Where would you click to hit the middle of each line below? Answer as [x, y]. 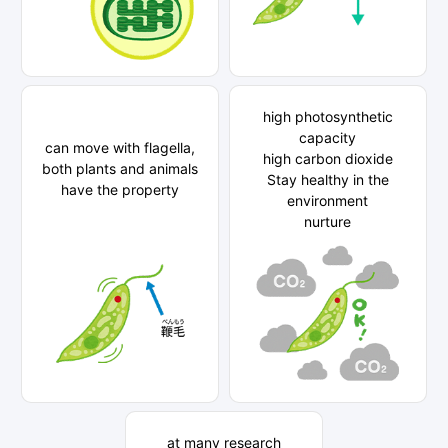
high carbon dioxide [327, 158]
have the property [120, 190]
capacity [328, 137]
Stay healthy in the [327, 179]
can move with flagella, [120, 148]
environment [328, 200]
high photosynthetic [327, 116]
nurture [328, 221]
